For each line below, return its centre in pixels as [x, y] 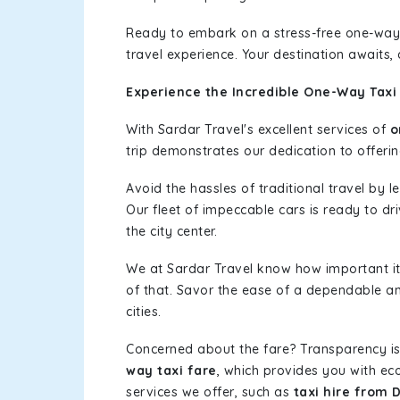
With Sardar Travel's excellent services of [258, 129]
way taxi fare [171, 371]
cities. [144, 312]
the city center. [171, 231]
